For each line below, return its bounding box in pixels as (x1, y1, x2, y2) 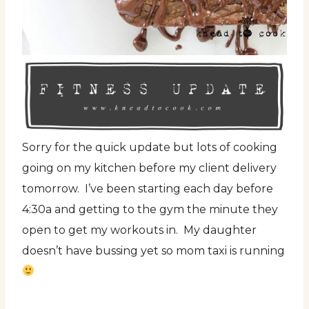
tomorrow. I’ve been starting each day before (22, 181, 273, 195)
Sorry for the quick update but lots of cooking (22, 140, 277, 154)
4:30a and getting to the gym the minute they (22, 202, 278, 216)
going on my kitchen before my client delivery (22, 161, 277, 175)
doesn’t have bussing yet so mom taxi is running (22, 243, 285, 257)
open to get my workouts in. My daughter (22, 223, 257, 237)
